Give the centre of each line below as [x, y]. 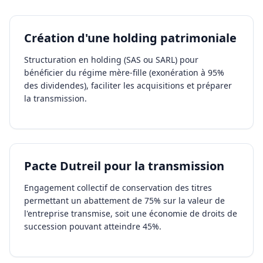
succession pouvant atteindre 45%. [93, 226]
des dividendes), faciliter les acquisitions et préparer [128, 85]
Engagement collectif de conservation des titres [118, 188]
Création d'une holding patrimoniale [130, 38]
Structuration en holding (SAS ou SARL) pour [111, 60]
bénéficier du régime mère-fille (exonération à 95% [124, 73]
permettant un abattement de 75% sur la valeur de [124, 200]
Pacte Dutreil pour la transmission [124, 166]
